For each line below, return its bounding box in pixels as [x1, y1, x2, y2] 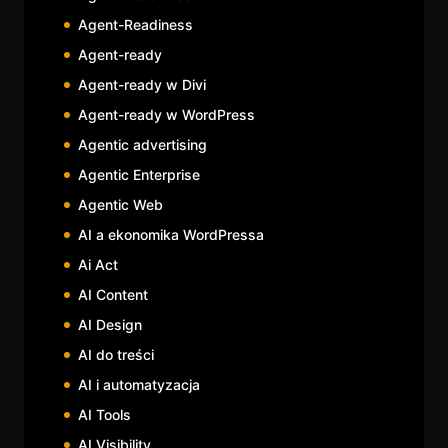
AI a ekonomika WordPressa [78, 225, 264, 243]
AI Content [78, 285, 148, 303]
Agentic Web [78, 195, 163, 213]
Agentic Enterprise [78, 165, 200, 183]
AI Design [78, 315, 142, 333]
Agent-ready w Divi [78, 75, 206, 93]
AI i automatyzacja [78, 375, 200, 393]
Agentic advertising [78, 135, 207, 153]
